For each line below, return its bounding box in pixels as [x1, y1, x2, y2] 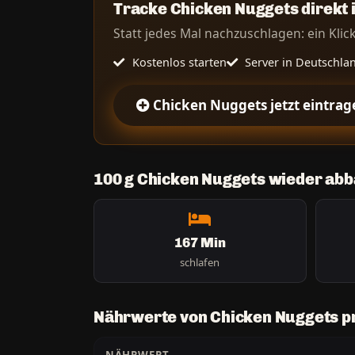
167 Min [174, 234, 226, 250]
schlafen [180, 254, 220, 269]
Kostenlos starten [128, 54, 227, 70]
